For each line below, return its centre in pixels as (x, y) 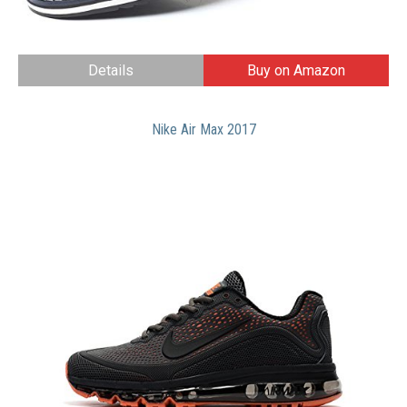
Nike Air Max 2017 (203, 130)
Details (111, 71)
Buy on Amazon (296, 71)
